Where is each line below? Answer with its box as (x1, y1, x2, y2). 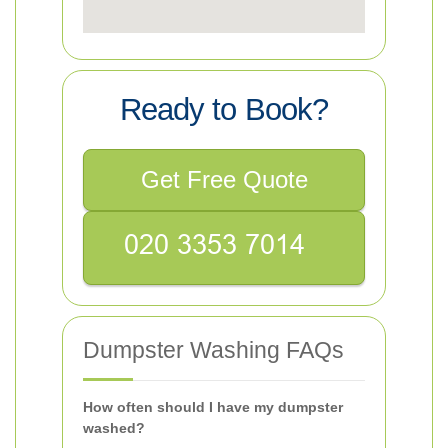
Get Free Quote (140, 166, 308, 193)
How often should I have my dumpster (83, 399, 343, 415)
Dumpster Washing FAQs (83, 337, 344, 363)
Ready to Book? (120, 92, 328, 127)
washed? (83, 420, 145, 436)
